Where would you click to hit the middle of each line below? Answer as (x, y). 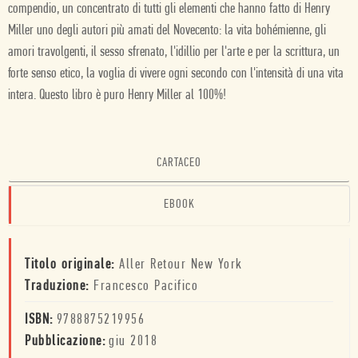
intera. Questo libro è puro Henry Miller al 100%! (117, 95)
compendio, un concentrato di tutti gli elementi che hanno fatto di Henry (169, 9)
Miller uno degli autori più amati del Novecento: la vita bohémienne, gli (167, 31)
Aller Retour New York (181, 265)
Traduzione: (59, 286)
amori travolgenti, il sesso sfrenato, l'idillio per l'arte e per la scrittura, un (174, 52)
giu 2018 (133, 342)
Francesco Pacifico (146, 286)
